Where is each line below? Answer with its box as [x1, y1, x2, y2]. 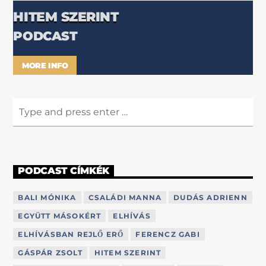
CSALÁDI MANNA [88, 192, 162, 202]
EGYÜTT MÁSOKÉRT [18, 211, 102, 220]
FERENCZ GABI [135, 229, 200, 239]
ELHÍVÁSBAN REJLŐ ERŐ [18, 229, 124, 239]
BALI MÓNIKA [18, 192, 77, 202]
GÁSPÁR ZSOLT [18, 248, 83, 257]
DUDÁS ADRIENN [173, 192, 248, 202]
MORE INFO [21, 61, 68, 71]
